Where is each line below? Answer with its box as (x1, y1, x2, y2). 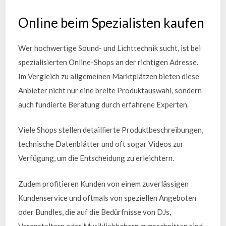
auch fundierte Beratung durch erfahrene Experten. (18, 99, 189, 109)
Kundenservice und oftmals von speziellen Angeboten (18, 193, 197, 202)
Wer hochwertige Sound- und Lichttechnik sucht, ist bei (18, 43, 201, 52)
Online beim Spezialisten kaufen (18, 14, 205, 31)
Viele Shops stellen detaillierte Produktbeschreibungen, (18, 125, 204, 134)
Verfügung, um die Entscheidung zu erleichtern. (18, 153, 175, 162)
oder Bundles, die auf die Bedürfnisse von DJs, (18, 207, 172, 216)
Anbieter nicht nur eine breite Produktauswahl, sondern (18, 85, 202, 95)
